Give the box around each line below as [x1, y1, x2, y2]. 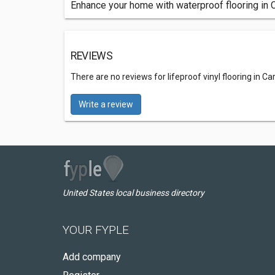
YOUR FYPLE [63, 223, 129, 237]
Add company [63, 251, 121, 263]
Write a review [79, 99, 133, 109]
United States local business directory [63, 188, 204, 198]
